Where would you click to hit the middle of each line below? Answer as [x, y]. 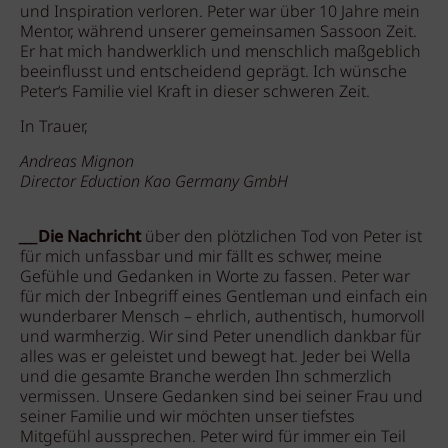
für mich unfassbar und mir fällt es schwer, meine [201, 257]
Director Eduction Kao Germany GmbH [154, 182]
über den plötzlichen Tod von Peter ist [283, 237]
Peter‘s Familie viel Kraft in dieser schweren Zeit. [195, 92]
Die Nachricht [91, 237]
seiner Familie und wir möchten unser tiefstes [187, 417]
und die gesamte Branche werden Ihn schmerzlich [206, 377]
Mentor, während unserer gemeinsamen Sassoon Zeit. [218, 32]
